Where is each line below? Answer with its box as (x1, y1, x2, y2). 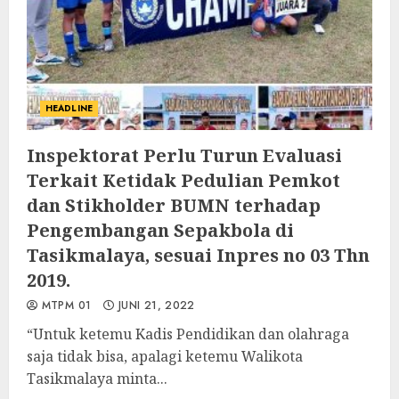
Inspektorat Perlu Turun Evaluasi (27, 143, 342, 167)
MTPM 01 (37, 297, 92, 313)
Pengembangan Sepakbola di (27, 218, 294, 242)
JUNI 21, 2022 (114, 297, 195, 313)
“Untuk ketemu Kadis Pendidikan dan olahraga (27, 324, 349, 344)
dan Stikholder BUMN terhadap (27, 193, 321, 217)
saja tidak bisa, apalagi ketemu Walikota (27, 346, 303, 366)
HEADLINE (45, 102, 93, 115)
